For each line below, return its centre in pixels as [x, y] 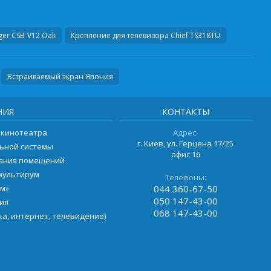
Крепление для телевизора [120, 36]
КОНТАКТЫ [185, 112]
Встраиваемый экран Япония [60, 77]
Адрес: [186, 133]
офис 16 [185, 155]
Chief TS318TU [195, 36]
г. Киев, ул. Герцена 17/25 [186, 144]
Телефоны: [185, 178]
